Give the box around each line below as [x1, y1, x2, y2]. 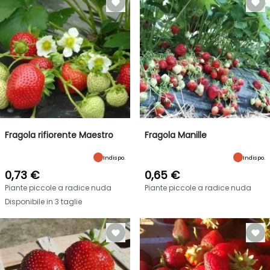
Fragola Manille [145, 129, 207, 141]
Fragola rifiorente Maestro [5, 129, 113, 141]
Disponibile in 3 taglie [5, 196, 82, 207]
